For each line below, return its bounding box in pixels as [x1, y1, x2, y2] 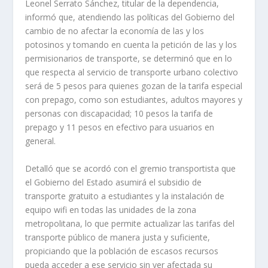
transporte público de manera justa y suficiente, [25, 231, 211, 243]
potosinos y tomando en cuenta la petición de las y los [25, 39, 237, 51]
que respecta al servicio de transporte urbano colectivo [25, 66, 239, 78]
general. [25, 135, 56, 147]
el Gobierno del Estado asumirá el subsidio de [25, 176, 202, 188]
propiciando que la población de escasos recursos [25, 245, 219, 257]
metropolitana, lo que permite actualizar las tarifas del [25, 217, 235, 229]
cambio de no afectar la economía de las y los [25, 25, 205, 37]
